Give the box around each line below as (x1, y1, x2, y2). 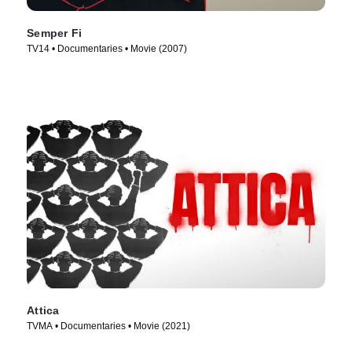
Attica (27, 303, 60, 317)
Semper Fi (27, 26, 82, 39)
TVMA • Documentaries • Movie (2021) (27, 320, 190, 332)
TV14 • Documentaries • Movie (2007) (27, 42, 187, 54)
